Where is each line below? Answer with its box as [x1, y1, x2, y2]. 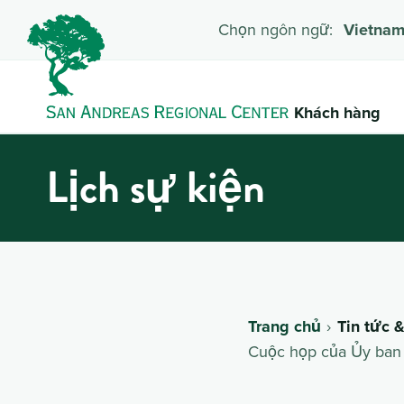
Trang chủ [248, 314, 321, 338]
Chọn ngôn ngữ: [218, 17, 334, 41]
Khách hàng [294, 100, 381, 124]
